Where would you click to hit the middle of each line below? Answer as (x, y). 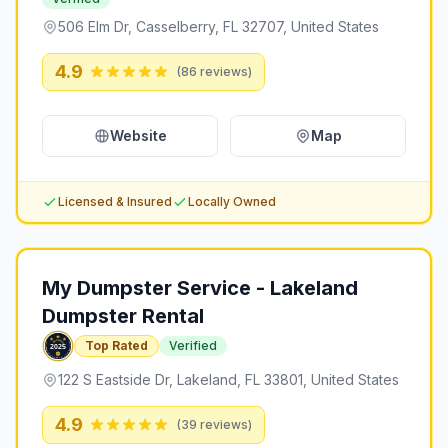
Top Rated (116, 345)
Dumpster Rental (123, 316)
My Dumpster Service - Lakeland (200, 288)
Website (138, 135)
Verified (193, 345)
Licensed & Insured (115, 201)
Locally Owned (232, 201)
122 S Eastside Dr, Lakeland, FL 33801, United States (228, 379)
